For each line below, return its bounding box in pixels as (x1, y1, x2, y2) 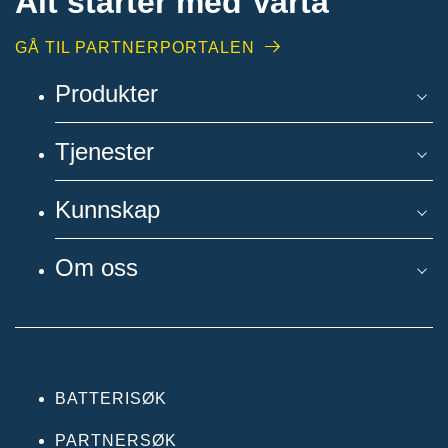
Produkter (55, 80, 158, 108)
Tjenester (55, 138, 154, 166)
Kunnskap (55, 196, 160, 224)
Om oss (55, 254, 138, 282)
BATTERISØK (55, 390, 167, 408)
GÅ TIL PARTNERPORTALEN (15, 38, 255, 56)
